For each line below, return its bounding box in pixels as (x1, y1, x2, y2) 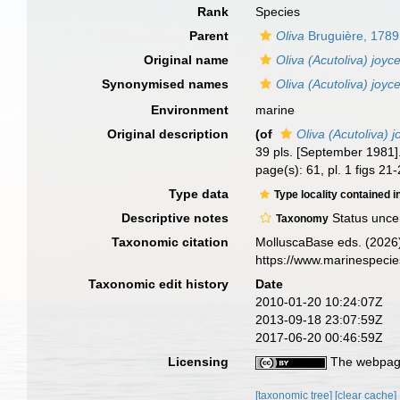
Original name (144, 53, 229, 67)
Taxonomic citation (112, 235, 229, 249)
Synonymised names (102, 77, 229, 91)
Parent (189, 29, 229, 43)
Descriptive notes (121, 211, 229, 225)
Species (255, 4, 301, 19)
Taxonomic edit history (88, 277, 229, 291)
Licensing (168, 354, 229, 369)
